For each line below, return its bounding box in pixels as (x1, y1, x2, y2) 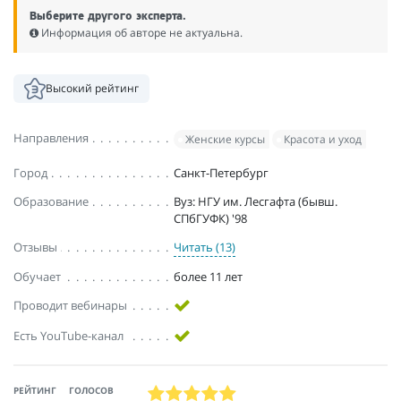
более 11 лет (174, 268, 243, 285)
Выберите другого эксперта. (30, 10, 187, 22)
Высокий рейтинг (46, 80, 139, 96)
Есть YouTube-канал (13, 327, 124, 344)
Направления (13, 130, 89, 147)
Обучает (13, 268, 61, 285)
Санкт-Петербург (174, 165, 269, 182)
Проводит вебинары (13, 296, 127, 313)
